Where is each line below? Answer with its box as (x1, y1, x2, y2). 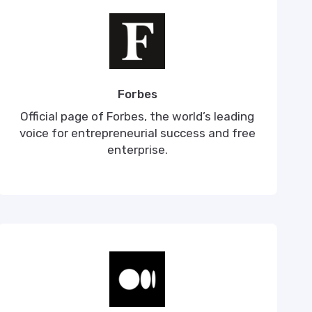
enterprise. (107, 143, 168, 157)
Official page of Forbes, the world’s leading (20, 109, 255, 123)
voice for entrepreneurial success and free (19, 126, 256, 140)
